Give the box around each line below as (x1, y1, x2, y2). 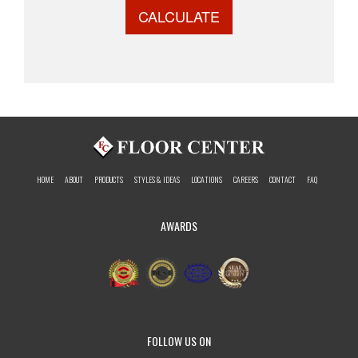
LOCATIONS (191, 173, 222, 185)
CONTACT (269, 173, 296, 185)
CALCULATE (138, 5, 220, 26)
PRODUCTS (94, 173, 123, 185)
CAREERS (233, 173, 258, 185)
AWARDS (161, 217, 197, 234)
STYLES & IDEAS (134, 173, 180, 185)
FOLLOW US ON (147, 332, 211, 350)
